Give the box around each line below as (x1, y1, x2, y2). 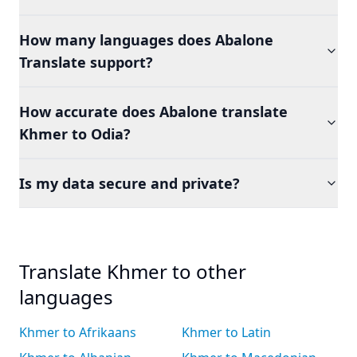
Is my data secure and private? (19, 174, 240, 193)
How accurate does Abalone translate (19, 102, 288, 121)
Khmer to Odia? (19, 124, 131, 143)
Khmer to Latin (182, 324, 271, 341)
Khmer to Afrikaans (19, 324, 136, 341)
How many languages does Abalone (19, 30, 273, 49)
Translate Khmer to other (19, 258, 246, 284)
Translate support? (19, 53, 153, 72)
